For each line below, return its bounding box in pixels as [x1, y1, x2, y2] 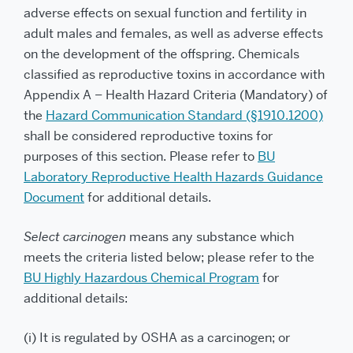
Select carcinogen [24, 229, 126, 245]
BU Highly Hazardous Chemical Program [24, 269, 259, 286]
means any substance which [126, 229, 294, 245]
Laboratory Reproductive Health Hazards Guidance [24, 169, 323, 185]
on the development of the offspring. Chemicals [24, 46, 299, 62]
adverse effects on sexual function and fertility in [24, 5, 307, 21]
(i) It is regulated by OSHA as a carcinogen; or [24, 329, 290, 346]
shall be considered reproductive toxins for [24, 128, 273, 144]
